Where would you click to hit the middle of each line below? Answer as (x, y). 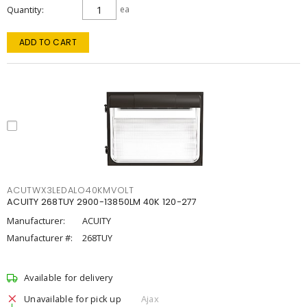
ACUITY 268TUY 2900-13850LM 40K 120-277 (102, 202)
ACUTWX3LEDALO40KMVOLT (71, 190)
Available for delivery (69, 278)
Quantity (24, 10)
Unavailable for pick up (73, 298)
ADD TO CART (48, 42)
